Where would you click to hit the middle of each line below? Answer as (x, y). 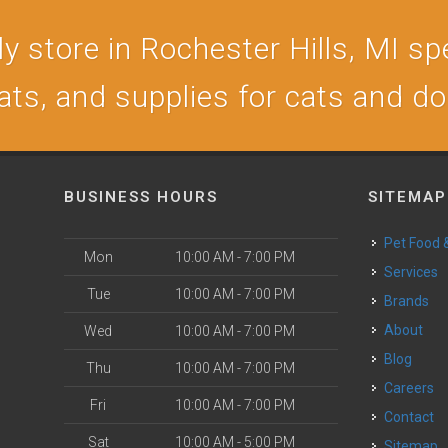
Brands (411, 301)
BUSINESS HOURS (141, 197)
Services (416, 272)
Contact (414, 417)
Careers (414, 388)
